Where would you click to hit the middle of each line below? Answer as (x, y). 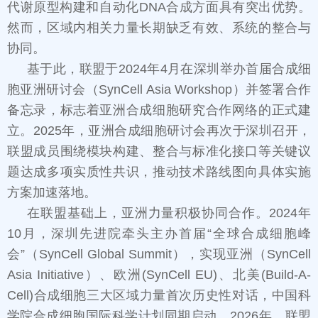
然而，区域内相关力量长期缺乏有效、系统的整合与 (159, 28)
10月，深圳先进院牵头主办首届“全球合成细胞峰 (159, 234)
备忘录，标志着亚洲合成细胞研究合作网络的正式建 (159, 110)
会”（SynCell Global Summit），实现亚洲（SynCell (159, 254)
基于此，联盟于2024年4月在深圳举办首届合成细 (169, 69)
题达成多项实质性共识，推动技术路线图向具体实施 (159, 172)
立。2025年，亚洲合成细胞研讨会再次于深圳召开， (159, 131)
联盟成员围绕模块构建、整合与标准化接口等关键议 (159, 152)
